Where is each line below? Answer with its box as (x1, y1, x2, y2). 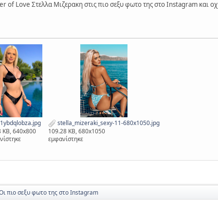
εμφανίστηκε (48, 134, 83, 143)
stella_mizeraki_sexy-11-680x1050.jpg (56, 118, 160, 127)
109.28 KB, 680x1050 (48, 127, 105, 135)
